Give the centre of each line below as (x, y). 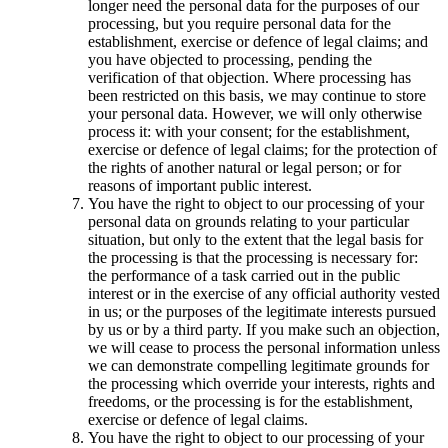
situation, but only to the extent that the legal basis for (255, 240)
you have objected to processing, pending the (230, 60)
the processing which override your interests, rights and (261, 384)
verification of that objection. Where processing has (249, 78)
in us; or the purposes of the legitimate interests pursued (262, 312)
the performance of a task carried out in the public (244, 276)
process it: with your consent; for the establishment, (249, 132)
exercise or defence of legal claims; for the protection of (262, 150)
